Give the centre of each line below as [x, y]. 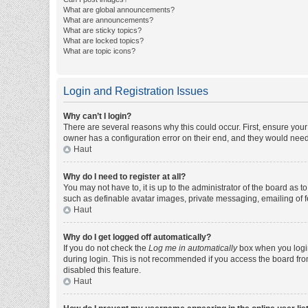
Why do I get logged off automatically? [137, 237]
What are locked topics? [103, 41]
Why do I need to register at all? [124, 177]
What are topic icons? [99, 51]
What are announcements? [108, 20]
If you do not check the [106, 248]
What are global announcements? [119, 10]
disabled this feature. [102, 270]
